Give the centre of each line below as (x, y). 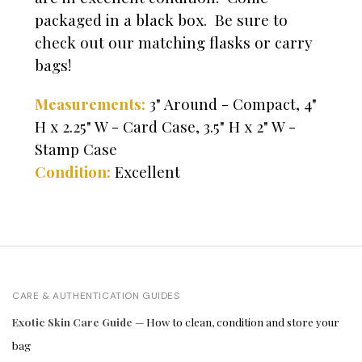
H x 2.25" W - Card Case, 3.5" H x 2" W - (165, 127)
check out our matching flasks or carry (174, 42)
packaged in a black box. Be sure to (161, 20)
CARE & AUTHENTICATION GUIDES (96, 296)
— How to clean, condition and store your (236, 322)
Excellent (147, 172)
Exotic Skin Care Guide (72, 322)
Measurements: (90, 104)
